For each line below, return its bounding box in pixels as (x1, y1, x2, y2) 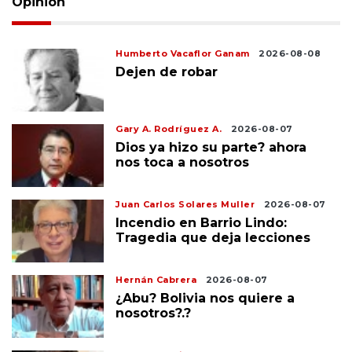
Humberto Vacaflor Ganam (115, 48, 250, 60)
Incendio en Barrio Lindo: (115, 215, 288, 231)
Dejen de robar (115, 64, 218, 80)
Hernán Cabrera (115, 274, 197, 286)
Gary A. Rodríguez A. (115, 123, 222, 135)
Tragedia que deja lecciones (115, 230, 311, 246)
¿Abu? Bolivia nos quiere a (115, 291, 295, 306)
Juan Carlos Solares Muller (115, 199, 255, 211)
